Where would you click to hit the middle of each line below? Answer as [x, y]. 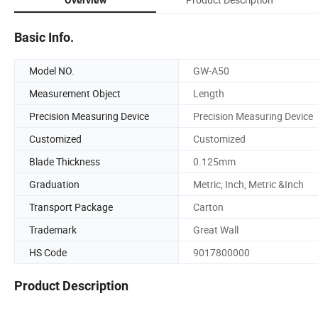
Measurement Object [75, 93]
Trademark [53, 229]
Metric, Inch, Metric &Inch [248, 184]
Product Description [71, 286]
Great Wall [216, 229]
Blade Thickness [65, 161]
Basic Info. [44, 37]
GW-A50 [211, 70]
